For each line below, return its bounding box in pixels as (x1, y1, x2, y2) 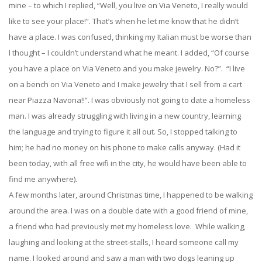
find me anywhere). (9, 174, 77, 184)
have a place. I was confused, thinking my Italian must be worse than (9, 32, 251, 42)
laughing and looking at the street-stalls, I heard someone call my (9, 237, 239, 247)
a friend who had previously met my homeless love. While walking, (9, 221, 246, 232)
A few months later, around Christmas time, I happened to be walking (9, 189, 253, 200)
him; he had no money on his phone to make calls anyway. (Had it (9, 142, 240, 153)
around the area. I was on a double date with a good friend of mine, (9, 205, 248, 216)
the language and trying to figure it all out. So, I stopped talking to (9, 126, 237, 137)
